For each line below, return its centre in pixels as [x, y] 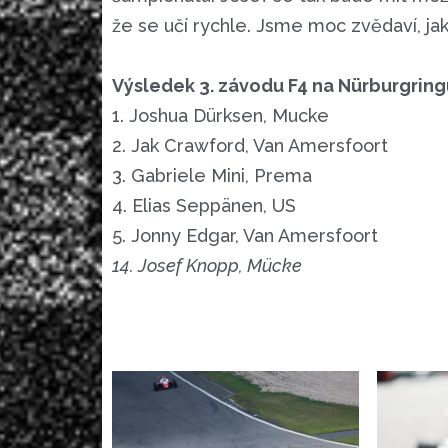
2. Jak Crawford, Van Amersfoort [250, 146]
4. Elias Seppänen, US [204, 206]
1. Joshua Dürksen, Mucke [220, 116]
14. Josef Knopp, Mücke [207, 266]
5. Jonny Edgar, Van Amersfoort [245, 236]
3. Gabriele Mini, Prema [212, 176]
